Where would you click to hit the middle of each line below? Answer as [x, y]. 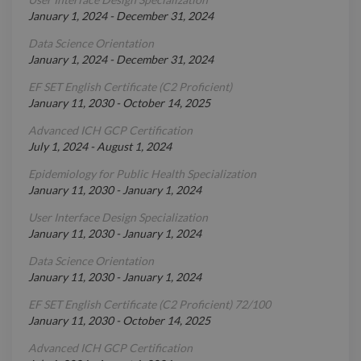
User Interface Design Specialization [118, 218]
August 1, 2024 [134, 147]
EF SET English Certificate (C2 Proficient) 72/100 [149, 305]
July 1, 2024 [58, 147]
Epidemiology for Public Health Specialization [142, 174]
